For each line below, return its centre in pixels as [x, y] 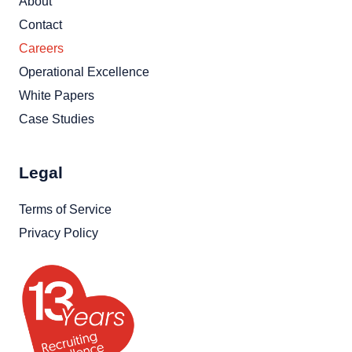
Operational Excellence [84, 72]
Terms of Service [65, 210]
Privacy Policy [59, 233]
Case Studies [57, 119]
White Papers [57, 96]
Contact [40, 25]
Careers [41, 49]
